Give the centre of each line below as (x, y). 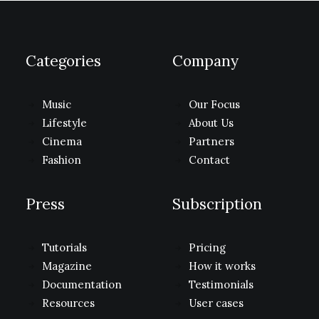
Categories (63, 61)
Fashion (61, 160)
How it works (222, 266)
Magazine (67, 266)
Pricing (207, 247)
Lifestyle (64, 123)
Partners (211, 141)
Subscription (217, 204)
